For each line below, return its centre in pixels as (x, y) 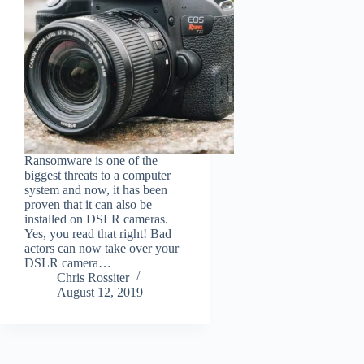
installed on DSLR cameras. (96, 219)
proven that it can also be (88, 204)
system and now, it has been (96, 190)
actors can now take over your (102, 248)
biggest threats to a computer (97, 175)
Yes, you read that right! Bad (98, 234)
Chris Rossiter (93, 277)
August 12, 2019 (100, 292)
